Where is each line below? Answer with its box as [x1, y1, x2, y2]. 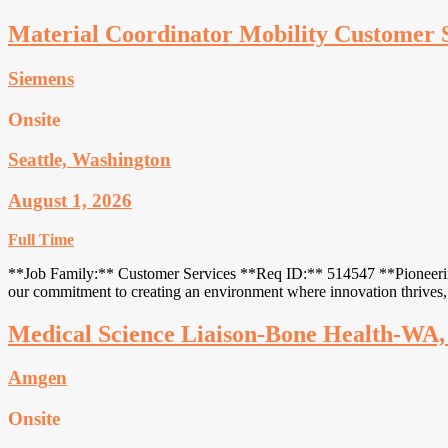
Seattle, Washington [8, 149, 171, 171]
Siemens [8, 67, 74, 89]
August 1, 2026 [8, 189, 132, 211]
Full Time [8, 230, 74, 248]
